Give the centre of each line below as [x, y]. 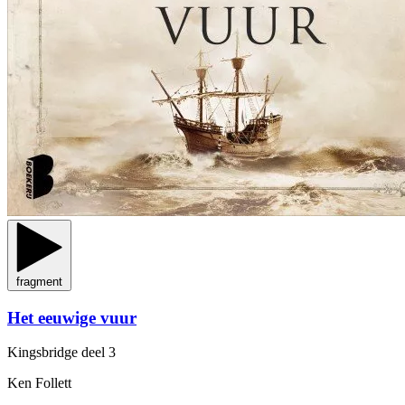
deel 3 [99, 353]
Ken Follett [39, 383]
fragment [39, 281]
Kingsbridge [44, 353]
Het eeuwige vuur [72, 317]
